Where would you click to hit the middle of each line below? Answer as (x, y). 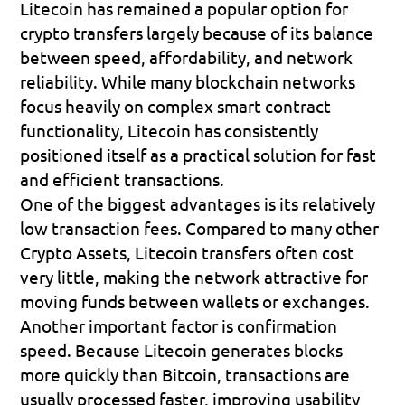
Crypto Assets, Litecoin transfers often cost (188, 252)
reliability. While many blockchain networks (188, 81)
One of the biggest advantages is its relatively (198, 203)
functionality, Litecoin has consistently (170, 130)
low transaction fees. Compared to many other (200, 227)
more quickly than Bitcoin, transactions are (185, 374)
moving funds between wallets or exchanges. (195, 301)
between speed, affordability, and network (187, 57)
